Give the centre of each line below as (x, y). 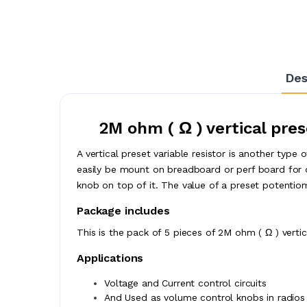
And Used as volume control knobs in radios (205, 297)
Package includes (123, 210)
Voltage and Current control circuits (185, 283)
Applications (110, 258)
